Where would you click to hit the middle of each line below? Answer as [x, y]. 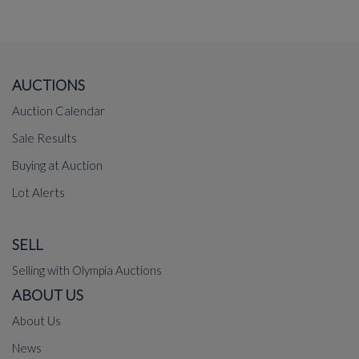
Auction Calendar [58, 111]
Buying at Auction [57, 165]
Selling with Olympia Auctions [88, 270]
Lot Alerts [38, 192]
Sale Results [44, 138]
